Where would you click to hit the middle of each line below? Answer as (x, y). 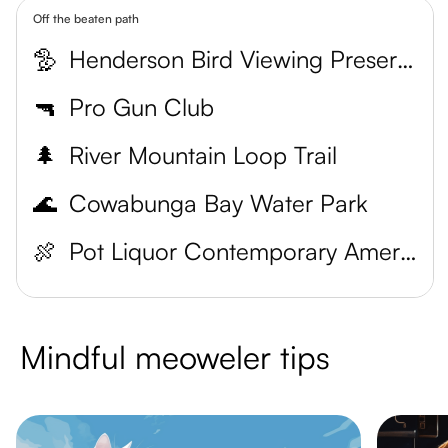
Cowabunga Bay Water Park (218, 203)
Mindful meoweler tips (175, 357)
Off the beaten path (86, 18)
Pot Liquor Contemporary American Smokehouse (408, 251)
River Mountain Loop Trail (203, 155)
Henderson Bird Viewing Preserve (405, 59)
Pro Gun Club (141, 107)
